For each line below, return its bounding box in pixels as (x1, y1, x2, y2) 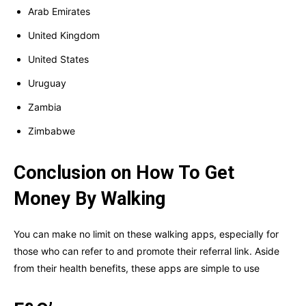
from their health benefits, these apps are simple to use (14, 262, 260, 275)
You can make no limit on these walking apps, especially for (14, 228, 279, 240)
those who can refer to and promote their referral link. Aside (14, 245, 279, 258)
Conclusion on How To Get (14, 162, 234, 184)
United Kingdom (28, 29, 100, 42)
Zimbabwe (28, 125, 75, 137)
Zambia (28, 101, 61, 113)
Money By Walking (14, 188, 165, 210)
